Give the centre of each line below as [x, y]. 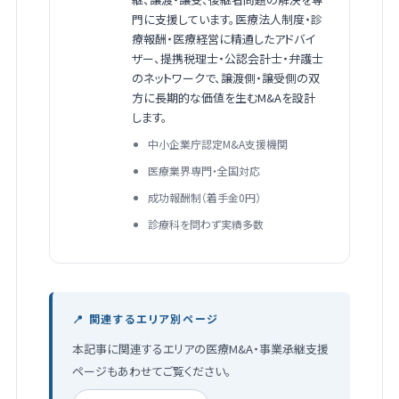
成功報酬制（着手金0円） [204, 198]
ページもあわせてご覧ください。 [151, 371]
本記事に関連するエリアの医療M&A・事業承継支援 [200, 349]
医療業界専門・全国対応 [204, 171]
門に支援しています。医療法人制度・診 [227, 20]
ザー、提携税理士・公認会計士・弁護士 [227, 59]
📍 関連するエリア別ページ [145, 319]
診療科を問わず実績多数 [205, 224]
